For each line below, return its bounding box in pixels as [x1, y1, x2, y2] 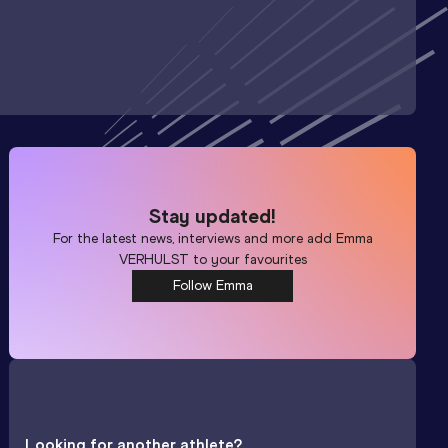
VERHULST [118, 250, 189, 268]
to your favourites [188, 250, 307, 268]
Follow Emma [172, 276, 253, 294]
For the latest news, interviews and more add [52, 229, 336, 247]
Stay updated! [149, 203, 277, 228]
